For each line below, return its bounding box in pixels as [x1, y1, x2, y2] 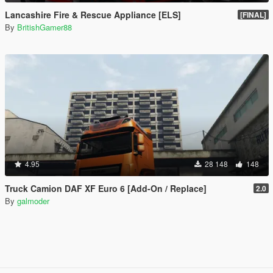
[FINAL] [240, 9, 266, 20]
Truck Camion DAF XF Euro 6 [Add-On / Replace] [5, 182, 207, 194]
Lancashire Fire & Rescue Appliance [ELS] [5, 9, 181, 21]
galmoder [17, 195, 49, 207]
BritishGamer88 [17, 21, 72, 33]
